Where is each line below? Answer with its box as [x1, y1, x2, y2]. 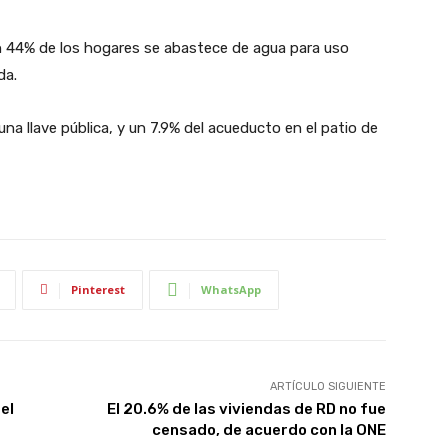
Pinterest [71, 281, 125, 297]
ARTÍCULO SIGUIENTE [269, 379, 386, 393]
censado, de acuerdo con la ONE [151, 420, 386, 439]
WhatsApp [201, 281, 261, 297]
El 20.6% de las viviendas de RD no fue [106, 399, 386, 418]
